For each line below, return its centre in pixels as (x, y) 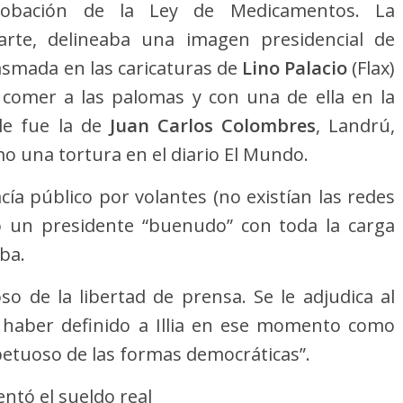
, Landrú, (355, 126)
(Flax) (371, 68)
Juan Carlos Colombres (212, 126)
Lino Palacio (292, 68)
